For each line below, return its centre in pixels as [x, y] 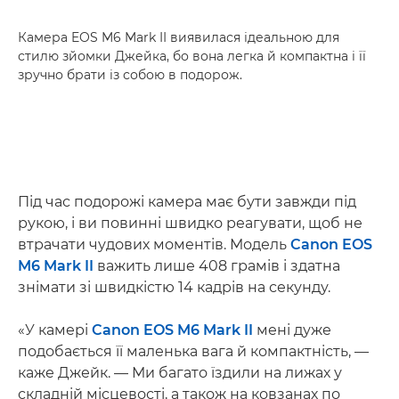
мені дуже [292, 330]
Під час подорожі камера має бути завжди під [187, 201]
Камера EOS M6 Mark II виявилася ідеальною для [179, 37]
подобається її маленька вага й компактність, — [193, 351]
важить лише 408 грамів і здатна [217, 265]
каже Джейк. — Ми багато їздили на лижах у [180, 372]
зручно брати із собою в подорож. [130, 74]
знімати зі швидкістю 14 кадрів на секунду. [174, 287]
